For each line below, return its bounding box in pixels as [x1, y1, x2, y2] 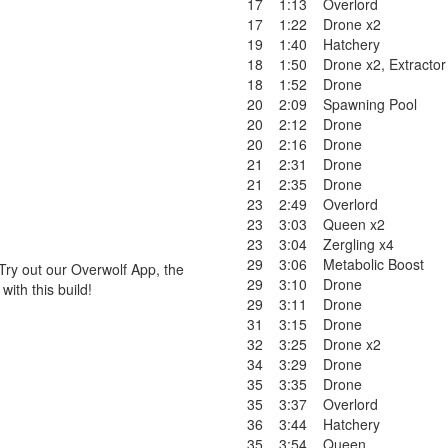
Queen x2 [323, 214, 385, 234]
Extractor [389, 54, 446, 74]
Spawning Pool [323, 94, 417, 114]
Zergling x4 [323, 234, 394, 254]
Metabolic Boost [323, 254, 424, 274]
